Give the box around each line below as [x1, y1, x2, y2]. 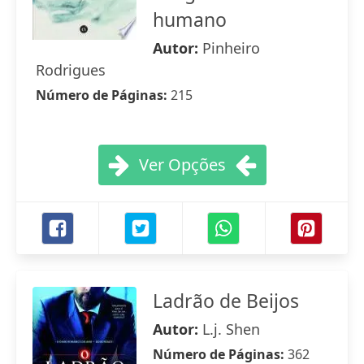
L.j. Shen [202, 319, 260, 339]
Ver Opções [138, 154, 226, 175]
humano [153, 6, 227, 32]
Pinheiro [202, 38, 260, 58]
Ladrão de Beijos [153, 288, 299, 314]
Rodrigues [36, 60, 106, 80]
